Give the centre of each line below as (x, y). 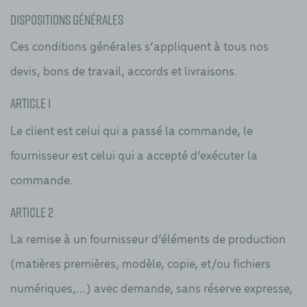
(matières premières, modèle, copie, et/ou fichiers (140, 263)
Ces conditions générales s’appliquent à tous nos (139, 46)
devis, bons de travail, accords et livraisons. (124, 71)
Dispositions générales (67, 19)
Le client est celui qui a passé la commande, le (132, 130)
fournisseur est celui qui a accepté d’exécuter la (134, 154)
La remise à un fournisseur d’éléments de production (148, 238)
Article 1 (30, 103)
